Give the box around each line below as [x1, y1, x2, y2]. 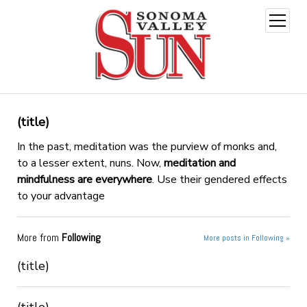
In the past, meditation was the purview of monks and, [16, 138, 277, 154]
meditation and [163, 155, 236, 171]
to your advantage [16, 188, 105, 204]
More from [16, 230, 62, 245]
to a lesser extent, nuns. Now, [16, 155, 164, 171]
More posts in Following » [204, 232, 291, 243]
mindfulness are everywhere [16, 171, 152, 187]
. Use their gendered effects [151, 171, 287, 187]
